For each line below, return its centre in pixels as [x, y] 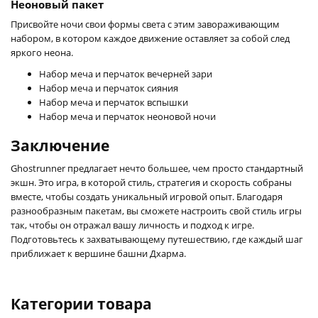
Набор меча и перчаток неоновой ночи [127, 116]
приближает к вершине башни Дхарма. [98, 253]
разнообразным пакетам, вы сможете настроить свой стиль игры [156, 210]
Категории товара [81, 303]
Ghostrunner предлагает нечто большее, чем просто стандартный [157, 168]
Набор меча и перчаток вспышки [114, 102]
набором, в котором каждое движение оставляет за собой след [150, 38]
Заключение [60, 145]
